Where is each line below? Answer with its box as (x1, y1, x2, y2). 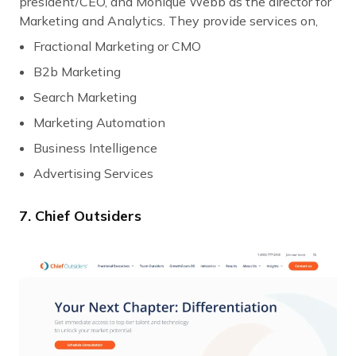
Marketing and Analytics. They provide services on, (19, 12, 318, 29)
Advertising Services (33, 164, 153, 181)
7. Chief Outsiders (19, 206, 141, 225)
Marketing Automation (33, 114, 165, 130)
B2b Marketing (33, 63, 121, 79)
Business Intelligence (33, 139, 157, 156)
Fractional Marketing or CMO (33, 37, 201, 54)
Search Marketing (33, 88, 137, 105)
